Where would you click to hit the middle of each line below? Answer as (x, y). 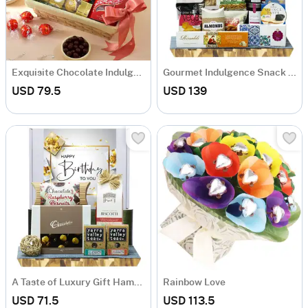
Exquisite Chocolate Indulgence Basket (137, 73)
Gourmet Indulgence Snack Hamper (292, 73)
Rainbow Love (194, 283)
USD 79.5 (36, 92)
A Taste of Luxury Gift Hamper (138, 283)
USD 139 (185, 92)
